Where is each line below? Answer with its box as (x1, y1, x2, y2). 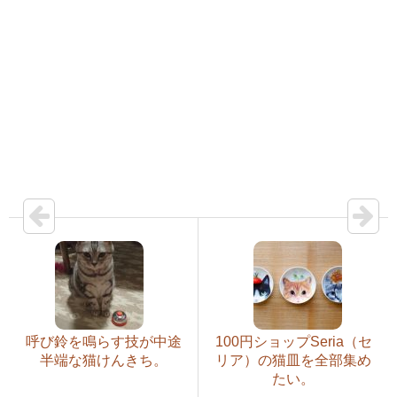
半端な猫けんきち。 (39, 353, 167, 369)
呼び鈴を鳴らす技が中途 (25, 334, 182, 350)
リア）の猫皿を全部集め (215, 353, 371, 369)
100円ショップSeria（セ (214, 334, 372, 350)
